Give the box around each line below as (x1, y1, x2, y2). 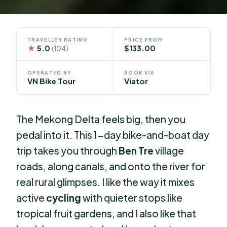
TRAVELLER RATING (27, 36, 88, 43)
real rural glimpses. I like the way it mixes (16, 176, 195, 188)
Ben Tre (119, 144, 154, 157)
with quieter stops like (81, 192, 183, 204)
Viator (124, 77, 148, 86)
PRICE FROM (124, 36, 164, 43)
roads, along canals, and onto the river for (16, 160, 206, 173)
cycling (46, 192, 82, 204)
